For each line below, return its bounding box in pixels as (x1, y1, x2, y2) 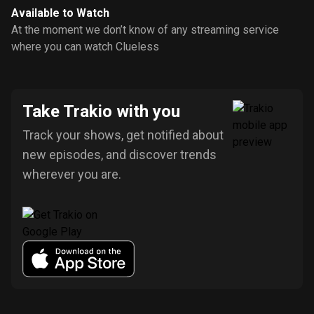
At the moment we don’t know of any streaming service (11, 23, 279, 36)
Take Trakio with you (22, 102, 180, 121)
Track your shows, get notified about (22, 128, 224, 142)
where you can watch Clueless (11, 40, 159, 53)
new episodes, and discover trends (22, 147, 217, 162)
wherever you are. (22, 167, 121, 182)
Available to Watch (11, 6, 109, 20)
